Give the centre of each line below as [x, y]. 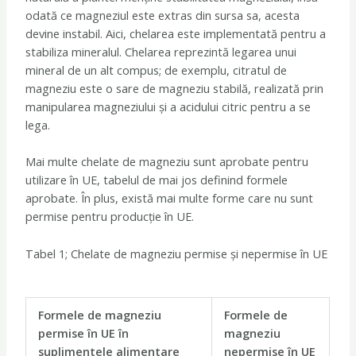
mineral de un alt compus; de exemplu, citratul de [157, 70]
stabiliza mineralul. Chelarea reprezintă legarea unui [161, 52]
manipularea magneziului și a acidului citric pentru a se [168, 107]
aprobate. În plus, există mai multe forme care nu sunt [170, 198]
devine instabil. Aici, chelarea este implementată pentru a [176, 34]
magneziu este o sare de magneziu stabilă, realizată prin [175, 89]
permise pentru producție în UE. [110, 217]
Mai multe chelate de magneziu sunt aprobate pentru [167, 162]
